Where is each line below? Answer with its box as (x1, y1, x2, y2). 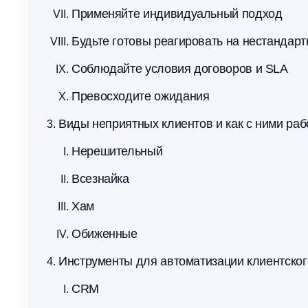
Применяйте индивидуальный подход (71, 7, 283, 21)
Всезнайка (71, 172, 129, 186)
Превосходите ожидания (71, 89, 210, 103)
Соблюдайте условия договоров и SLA (71, 62, 288, 76)
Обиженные (71, 227, 137, 241)
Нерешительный (71, 144, 163, 158)
